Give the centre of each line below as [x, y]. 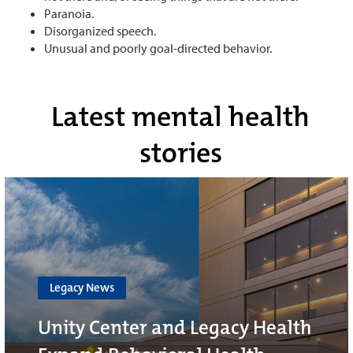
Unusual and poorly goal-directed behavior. [158, 48]
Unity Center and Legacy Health [175, 327]
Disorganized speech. [101, 30]
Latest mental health [180, 117]
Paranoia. [70, 13]
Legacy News [82, 288]
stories [180, 153]
